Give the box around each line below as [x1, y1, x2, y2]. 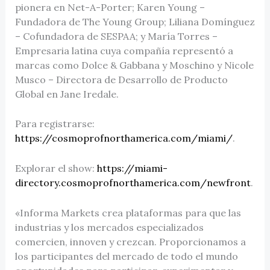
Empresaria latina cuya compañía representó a [14, 44, 233, 57]
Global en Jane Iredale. [14, 87, 119, 100]
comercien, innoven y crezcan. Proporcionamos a [14, 235, 246, 248]
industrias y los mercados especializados [14, 221, 204, 233]
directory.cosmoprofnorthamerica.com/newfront [14, 176, 251, 189]
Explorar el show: [14, 162, 97, 174]
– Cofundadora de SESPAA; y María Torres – [14, 30, 218, 42]
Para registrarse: [14, 118, 95, 130]
